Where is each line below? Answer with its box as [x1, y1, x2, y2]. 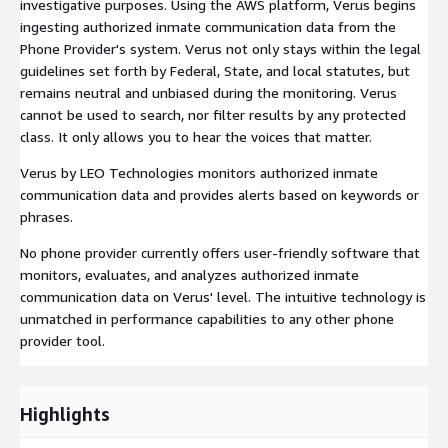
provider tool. [20, 331, 105, 349]
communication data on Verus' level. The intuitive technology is [20, 287, 426, 305]
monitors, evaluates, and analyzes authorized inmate [20, 265, 359, 283]
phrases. [20, 207, 73, 225]
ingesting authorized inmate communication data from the [20, 17, 396, 35]
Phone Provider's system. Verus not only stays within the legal [20, 39, 421, 57]
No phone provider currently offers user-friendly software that [20, 243, 420, 261]
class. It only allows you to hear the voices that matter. [20, 127, 372, 145]
